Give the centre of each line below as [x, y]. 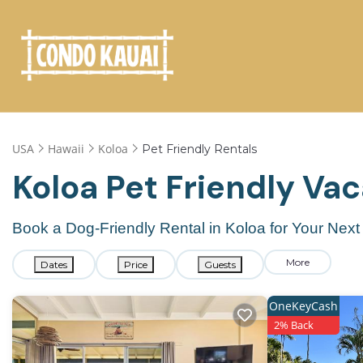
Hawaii [66, 148]
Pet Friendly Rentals [199, 149]
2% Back [293, 325]
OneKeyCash [303, 306]
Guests [220, 265]
